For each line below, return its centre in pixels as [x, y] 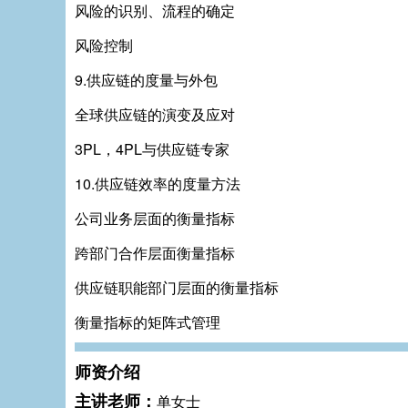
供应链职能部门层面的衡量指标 [177, 287]
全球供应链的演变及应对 [155, 114]
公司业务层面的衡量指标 [155, 218]
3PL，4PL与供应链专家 [152, 149]
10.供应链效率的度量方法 [158, 184]
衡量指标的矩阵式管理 [148, 322]
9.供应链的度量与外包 [146, 80]
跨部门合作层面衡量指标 [155, 253]
